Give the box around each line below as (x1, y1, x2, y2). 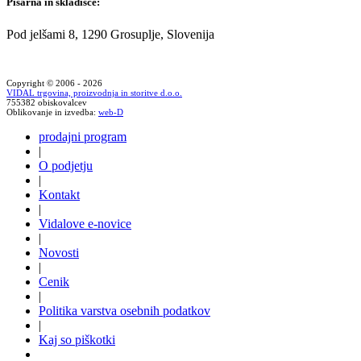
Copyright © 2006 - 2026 (6, 77, 102, 88)
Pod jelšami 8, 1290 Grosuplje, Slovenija (6, 27, 214, 41)
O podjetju (39, 158, 93, 172)
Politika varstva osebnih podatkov (39, 303, 210, 317)
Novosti (39, 245, 79, 259)
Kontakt (39, 187, 80, 201)
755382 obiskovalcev (6, 97, 87, 107)
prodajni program (39, 129, 127, 143)
